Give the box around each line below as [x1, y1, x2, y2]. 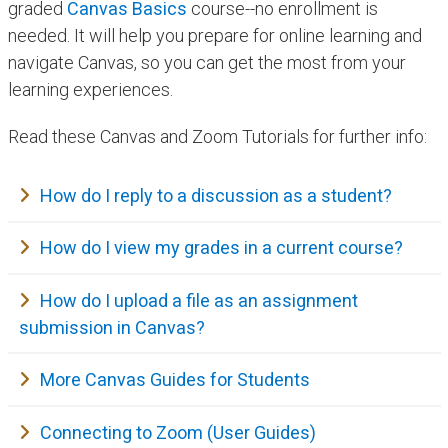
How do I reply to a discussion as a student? [40, 184, 393, 206]
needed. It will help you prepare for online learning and [7, 25, 422, 47]
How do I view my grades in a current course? [40, 237, 404, 259]
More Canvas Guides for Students [40, 369, 311, 391]
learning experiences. [7, 79, 173, 101]
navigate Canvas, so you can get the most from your [7, 52, 406, 74]
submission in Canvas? [19, 316, 206, 338]
